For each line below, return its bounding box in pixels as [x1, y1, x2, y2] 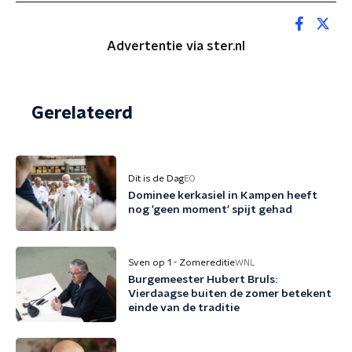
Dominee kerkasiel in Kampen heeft [128, 190, 317, 201]
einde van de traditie [128, 302, 240, 313]
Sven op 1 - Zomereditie [128, 258, 235, 267]
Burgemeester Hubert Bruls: [128, 274, 277, 285]
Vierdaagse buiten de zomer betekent [128, 288, 332, 299]
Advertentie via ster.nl [107, 40, 245, 53]
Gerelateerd [31, 104, 133, 122]
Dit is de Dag [128, 174, 184, 183]
